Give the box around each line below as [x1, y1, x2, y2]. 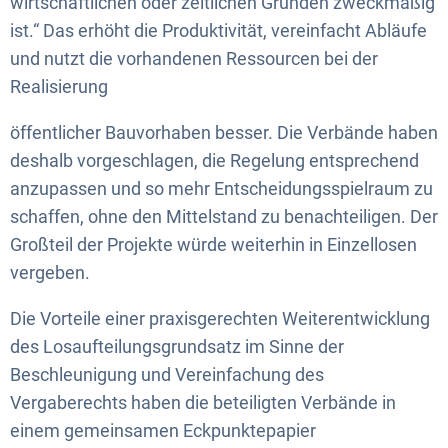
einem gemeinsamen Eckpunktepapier [10, 419, 316, 441]
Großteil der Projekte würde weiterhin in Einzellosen [10, 233, 417, 255]
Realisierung [10, 75, 108, 97]
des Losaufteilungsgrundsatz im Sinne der [10, 335, 344, 357]
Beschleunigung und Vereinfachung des [10, 363, 324, 385]
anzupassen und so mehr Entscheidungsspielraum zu [10, 177, 433, 199]
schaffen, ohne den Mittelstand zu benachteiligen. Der [10, 205, 438, 227]
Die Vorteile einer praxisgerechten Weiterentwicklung [10, 307, 430, 329]
